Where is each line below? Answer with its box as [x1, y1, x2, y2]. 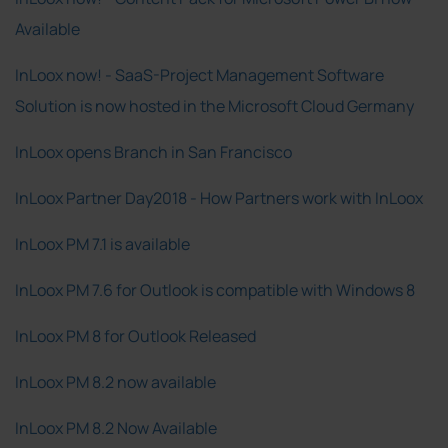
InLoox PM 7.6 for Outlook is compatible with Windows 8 [15, 278, 415, 301]
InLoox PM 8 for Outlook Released [15, 324, 256, 347]
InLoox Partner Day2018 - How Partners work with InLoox [15, 186, 423, 209]
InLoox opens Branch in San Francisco [15, 140, 292, 163]
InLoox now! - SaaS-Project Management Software [15, 63, 384, 86]
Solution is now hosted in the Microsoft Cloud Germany [15, 94, 414, 117]
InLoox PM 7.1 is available [15, 232, 190, 255]
